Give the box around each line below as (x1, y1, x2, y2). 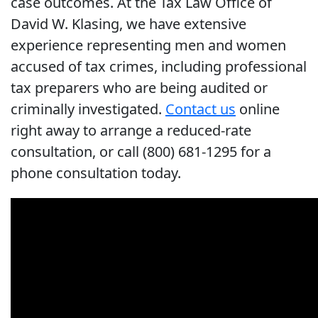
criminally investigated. (11, 99, 165, 119)
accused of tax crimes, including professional (11, 57, 307, 77)
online (236, 99, 280, 119)
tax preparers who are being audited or (11, 78, 268, 98)
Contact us (165, 99, 236, 119)
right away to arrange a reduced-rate (11, 121, 251, 141)
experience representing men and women (11, 35, 286, 55)
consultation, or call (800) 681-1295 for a (11, 142, 271, 162)
